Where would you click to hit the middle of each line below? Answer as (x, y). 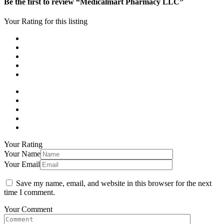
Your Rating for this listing (46, 21)
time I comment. (29, 192)
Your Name (22, 154)
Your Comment (28, 209)
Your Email (22, 164)
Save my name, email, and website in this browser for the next (114, 183)
